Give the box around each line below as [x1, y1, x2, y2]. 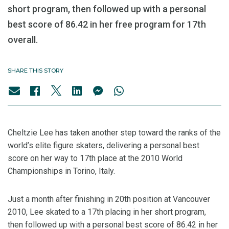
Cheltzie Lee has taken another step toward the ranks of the [8, 128, 221, 138]
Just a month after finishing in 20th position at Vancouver [8, 194, 210, 204]
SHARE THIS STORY [8, 67, 63, 75]
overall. [8, 34, 38, 45]
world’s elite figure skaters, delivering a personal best [8, 141, 199, 151]
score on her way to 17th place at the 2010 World [8, 153, 182, 164]
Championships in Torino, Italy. [8, 166, 115, 176]
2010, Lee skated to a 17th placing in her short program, [8, 207, 206, 217]
